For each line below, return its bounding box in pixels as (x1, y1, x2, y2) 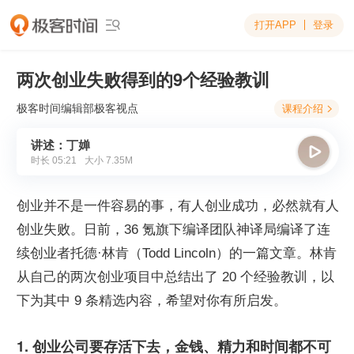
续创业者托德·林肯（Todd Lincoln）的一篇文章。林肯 (17, 246, 337, 261)
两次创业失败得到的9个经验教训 (17, 66, 269, 92)
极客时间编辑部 (17, 102, 94, 115)
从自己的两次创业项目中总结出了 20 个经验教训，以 (17, 269, 334, 284)
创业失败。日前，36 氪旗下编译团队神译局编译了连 (17, 222, 330, 237)
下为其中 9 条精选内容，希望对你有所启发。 (17, 293, 287, 308)
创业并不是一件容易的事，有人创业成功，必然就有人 (17, 198, 339, 213)
